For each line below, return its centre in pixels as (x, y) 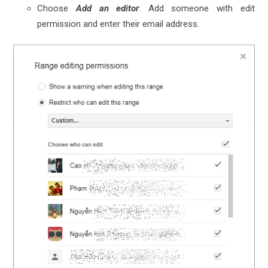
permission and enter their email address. (118, 24)
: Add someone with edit (197, 9)
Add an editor (108, 9)
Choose (57, 9)
